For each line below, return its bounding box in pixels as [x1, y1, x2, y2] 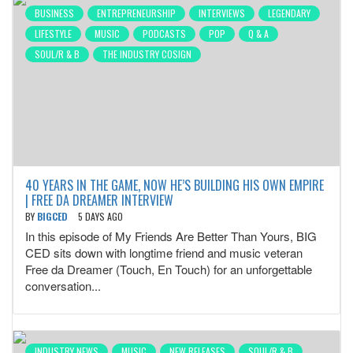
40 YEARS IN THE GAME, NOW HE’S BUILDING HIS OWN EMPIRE [25, 176, 324, 195]
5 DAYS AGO [78, 210, 123, 224]
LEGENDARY [268, 6, 310, 20]
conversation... [25, 277, 101, 295]
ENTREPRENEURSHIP [97, 6, 176, 20]
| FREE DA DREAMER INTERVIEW [25, 191, 173, 210]
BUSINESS [35, 6, 74, 20]
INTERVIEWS [199, 6, 245, 20]
